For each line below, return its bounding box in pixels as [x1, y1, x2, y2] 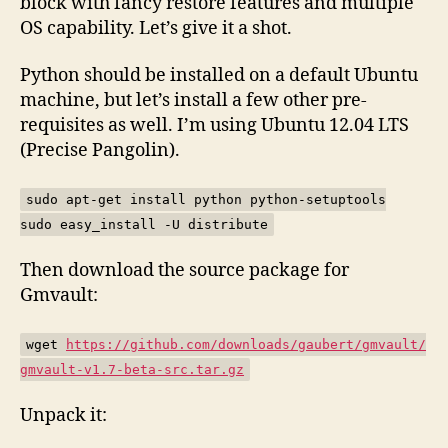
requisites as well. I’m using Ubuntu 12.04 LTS [20, 114, 409, 137]
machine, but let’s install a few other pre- [20, 89, 367, 112]
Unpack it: [20, 404, 107, 427]
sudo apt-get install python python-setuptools [26, 191, 386, 207]
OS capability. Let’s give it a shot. [20, 16, 292, 40]
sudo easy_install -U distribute [20, 216, 268, 232]
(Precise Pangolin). [20, 139, 180, 162]
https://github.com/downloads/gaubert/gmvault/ [66, 336, 426, 352]
